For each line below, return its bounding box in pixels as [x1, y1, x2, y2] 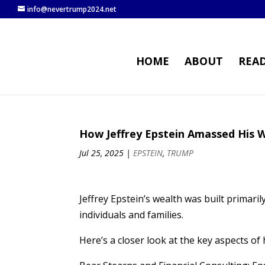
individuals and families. [79, 208, 184, 221]
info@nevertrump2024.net [27, 4, 117, 14]
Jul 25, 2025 [79, 147, 124, 159]
